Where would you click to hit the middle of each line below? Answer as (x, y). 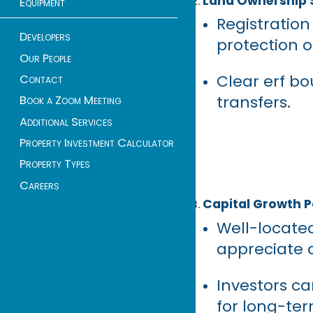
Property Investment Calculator (97, 143)
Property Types (55, 164)
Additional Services (66, 122)
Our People (45, 58)
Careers (39, 185)
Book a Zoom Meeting (71, 101)
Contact (41, 80)
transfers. (253, 103)
